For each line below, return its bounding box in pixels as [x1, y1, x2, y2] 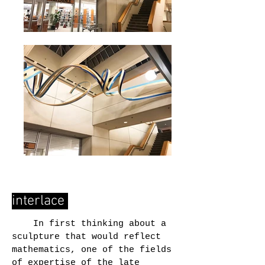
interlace [12, 193, 68, 209]
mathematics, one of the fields [12, 245, 172, 255]
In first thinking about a [12, 219, 166, 229]
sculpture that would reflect [12, 232, 161, 242]
